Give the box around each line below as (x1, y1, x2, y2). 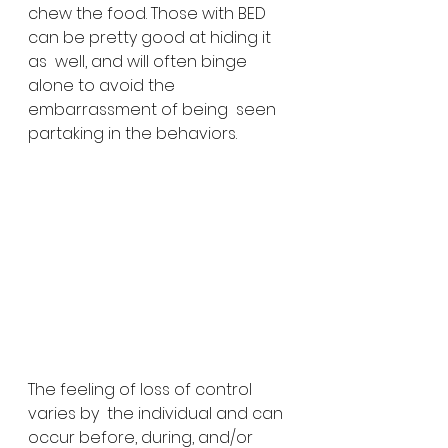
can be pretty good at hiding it (28, 26, 275, 50)
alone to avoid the (28, 74, 179, 98)
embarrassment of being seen (28, 98, 280, 122)
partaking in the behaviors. (28, 122, 237, 146)
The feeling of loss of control (28, 377, 256, 401)
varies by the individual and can (28, 401, 287, 425)
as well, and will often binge (28, 50, 251, 74)
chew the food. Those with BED (28, 2, 270, 26)
